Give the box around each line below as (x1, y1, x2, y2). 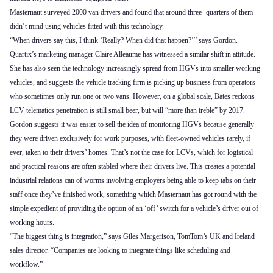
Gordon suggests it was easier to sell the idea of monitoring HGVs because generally (10, 119, 254, 129)
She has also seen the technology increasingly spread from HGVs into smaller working (10, 63, 260, 73)
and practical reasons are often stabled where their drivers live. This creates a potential (10, 161, 255, 171)
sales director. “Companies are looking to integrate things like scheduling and (10, 246, 230, 255)
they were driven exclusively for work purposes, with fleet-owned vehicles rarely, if (10, 133, 250, 143)
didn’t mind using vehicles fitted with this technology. (10, 21, 164, 30)
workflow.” (10, 260, 43, 269)
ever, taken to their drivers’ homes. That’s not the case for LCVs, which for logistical (10, 147, 253, 157)
